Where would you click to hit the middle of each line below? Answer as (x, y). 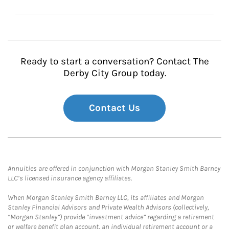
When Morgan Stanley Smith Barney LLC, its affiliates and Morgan (106, 198)
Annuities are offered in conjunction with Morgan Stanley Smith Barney (114, 168)
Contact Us (114, 108)
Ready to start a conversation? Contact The (114, 61)
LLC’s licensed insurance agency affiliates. (70, 178)
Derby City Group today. (114, 73)
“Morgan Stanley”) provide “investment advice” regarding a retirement (111, 217)
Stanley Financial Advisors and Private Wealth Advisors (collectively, (108, 207)
